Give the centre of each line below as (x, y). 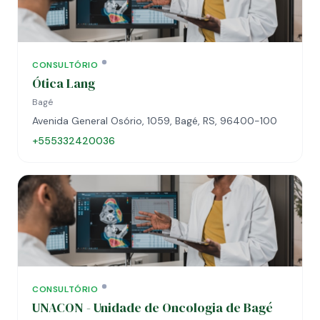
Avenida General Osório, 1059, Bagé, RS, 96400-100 (155, 121)
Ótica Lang (64, 83)
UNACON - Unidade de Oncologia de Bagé (152, 307)
